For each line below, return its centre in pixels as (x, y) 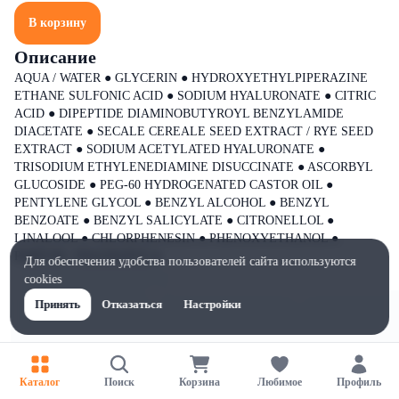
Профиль (359, 382)
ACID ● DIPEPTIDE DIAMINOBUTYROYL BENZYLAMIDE (179, 114)
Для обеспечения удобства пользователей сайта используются (190, 261)
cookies (43, 279)
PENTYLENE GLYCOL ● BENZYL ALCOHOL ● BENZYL (171, 203)
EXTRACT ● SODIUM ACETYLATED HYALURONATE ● (170, 149)
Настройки (212, 304)
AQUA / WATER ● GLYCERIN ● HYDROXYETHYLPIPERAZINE (191, 78)
